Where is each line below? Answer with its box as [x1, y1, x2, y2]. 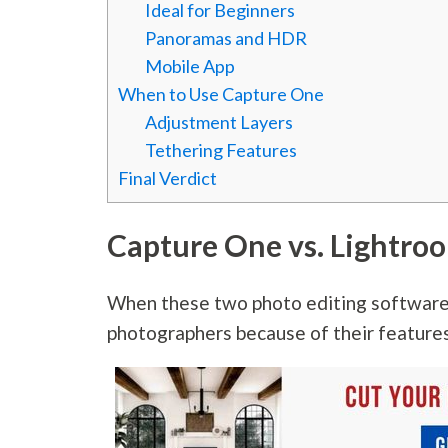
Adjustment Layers [145, 111, 294, 134]
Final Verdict [118, 167, 218, 190]
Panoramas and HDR [145, 27, 308, 50]
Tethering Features [145, 139, 298, 162]
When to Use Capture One [118, 83, 325, 106]
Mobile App [145, 55, 236, 78]
